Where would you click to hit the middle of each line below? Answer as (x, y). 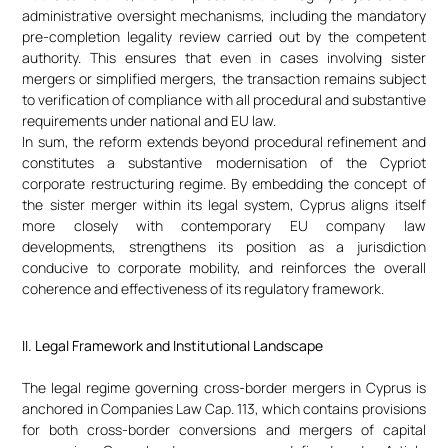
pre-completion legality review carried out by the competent (224, 37)
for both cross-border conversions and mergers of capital (224, 429)
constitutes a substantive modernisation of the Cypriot (224, 163)
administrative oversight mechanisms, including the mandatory (224, 16)
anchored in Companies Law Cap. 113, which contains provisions (224, 408)
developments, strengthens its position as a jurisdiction (224, 247)
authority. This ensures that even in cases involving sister (224, 58)
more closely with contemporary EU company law (224, 226)
